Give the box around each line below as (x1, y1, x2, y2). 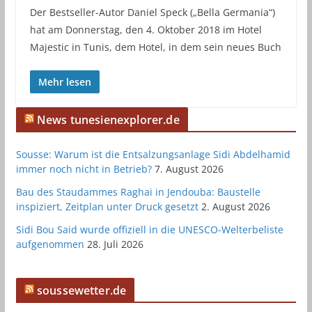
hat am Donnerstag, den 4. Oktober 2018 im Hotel (29, 22, 262, 36)
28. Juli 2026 (86, 237, 143, 251)
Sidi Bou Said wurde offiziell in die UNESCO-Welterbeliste (15, 222, 283, 236)
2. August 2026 (201, 199, 270, 213)
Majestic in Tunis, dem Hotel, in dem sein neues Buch (29, 40, 281, 54)
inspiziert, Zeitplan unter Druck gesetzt (15, 199, 198, 213)
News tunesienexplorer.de (36, 111, 180, 127)
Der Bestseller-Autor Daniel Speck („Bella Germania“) (29, 5, 275, 19)
